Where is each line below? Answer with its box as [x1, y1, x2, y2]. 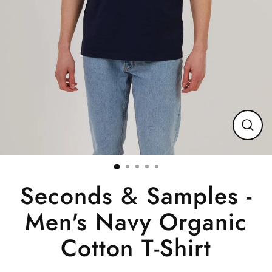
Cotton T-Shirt [61, 231, 211, 265]
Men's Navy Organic [24, 205, 248, 239]
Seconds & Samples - [20, 178, 252, 213]
